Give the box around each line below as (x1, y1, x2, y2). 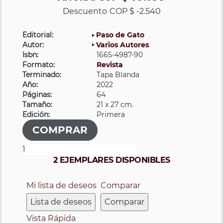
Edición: (22, 110, 50, 119)
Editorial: (22, 30, 53, 39)
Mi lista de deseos (26, 180, 97, 190)
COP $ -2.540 (109, 6, 161, 16)
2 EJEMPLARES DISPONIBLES (53, 155, 170, 165)
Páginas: (22, 90, 52, 99)
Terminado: (22, 70, 61, 79)
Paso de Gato (96, 30, 145, 39)
